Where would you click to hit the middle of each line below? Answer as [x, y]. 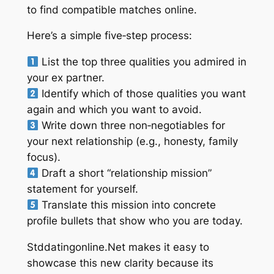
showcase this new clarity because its [120, 263]
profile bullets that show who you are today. [135, 221]
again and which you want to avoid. [114, 110]
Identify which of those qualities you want [142, 94]
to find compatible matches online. [112, 9]
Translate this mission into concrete [127, 205]
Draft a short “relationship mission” [125, 173]
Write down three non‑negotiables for [131, 126]
